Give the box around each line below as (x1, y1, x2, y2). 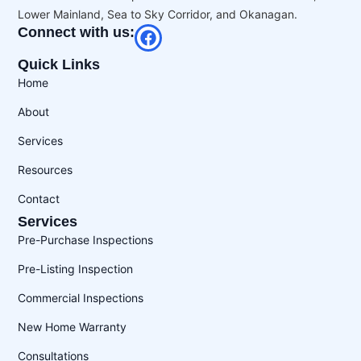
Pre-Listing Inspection (18, 262, 134, 276)
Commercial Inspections (18, 291, 144, 305)
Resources (18, 163, 73, 177)
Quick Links (18, 56, 101, 73)
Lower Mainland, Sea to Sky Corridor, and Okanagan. (18, 7, 298, 22)
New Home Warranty (18, 320, 127, 334)
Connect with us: (18, 24, 135, 41)
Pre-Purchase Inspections (18, 233, 154, 247)
